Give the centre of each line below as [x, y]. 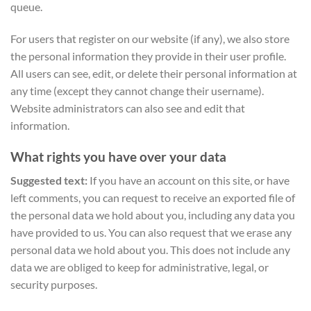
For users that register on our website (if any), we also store [150, 38]
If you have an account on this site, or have [190, 180]
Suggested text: [50, 180]
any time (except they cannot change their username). [137, 90]
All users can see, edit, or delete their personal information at [154, 73]
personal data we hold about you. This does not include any [150, 250]
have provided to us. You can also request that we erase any [151, 233]
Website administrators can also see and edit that [128, 108]
